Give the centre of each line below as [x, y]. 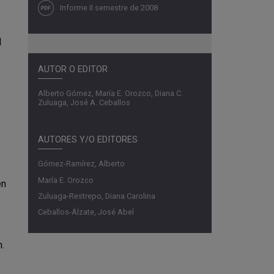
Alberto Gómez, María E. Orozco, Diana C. [110, 94]
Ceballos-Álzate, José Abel [86, 212]
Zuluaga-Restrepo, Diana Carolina [97, 196]
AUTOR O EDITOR [73, 70]
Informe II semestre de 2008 [109, 7]
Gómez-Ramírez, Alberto [81, 164]
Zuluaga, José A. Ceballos [84, 103]
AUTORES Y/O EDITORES [88, 140]
